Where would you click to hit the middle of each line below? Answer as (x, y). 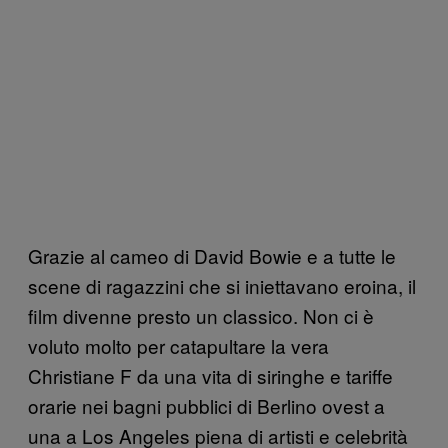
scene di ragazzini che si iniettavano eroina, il (222, 285)
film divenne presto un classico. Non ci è (201, 315)
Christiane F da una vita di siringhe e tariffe (210, 375)
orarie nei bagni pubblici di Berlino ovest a (206, 405)
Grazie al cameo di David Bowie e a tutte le (212, 255)
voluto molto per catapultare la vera (178, 345)
